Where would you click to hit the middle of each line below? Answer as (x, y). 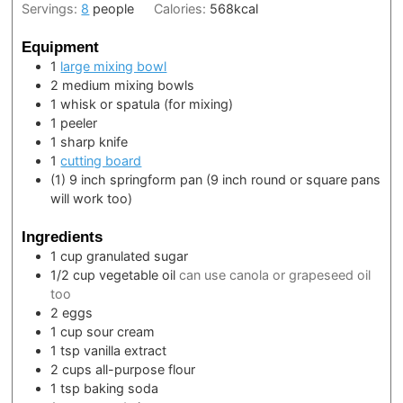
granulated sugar (138, 255)
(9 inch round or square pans (294, 180)
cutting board (101, 161)
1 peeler (74, 123)
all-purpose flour (146, 369)
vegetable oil (138, 274)
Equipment (61, 47)
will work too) (92, 199)
